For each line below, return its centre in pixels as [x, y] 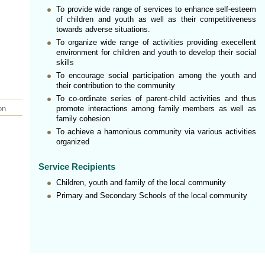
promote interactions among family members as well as [156, 109]
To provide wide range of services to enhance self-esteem [156, 9]
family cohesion [83, 119]
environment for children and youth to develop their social [156, 52]
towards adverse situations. [103, 29]
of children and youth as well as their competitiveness [156, 19]
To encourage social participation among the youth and [156, 75]
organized [73, 142]
